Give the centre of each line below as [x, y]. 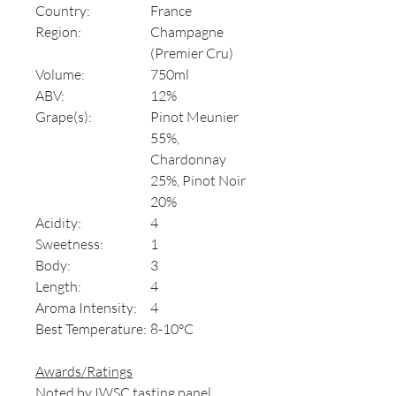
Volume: [60, 75]
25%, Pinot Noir [198, 181]
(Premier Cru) [192, 53]
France [171, 11]
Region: [58, 32]
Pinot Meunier [194, 117]
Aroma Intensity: [86, 308]
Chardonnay [188, 160]
